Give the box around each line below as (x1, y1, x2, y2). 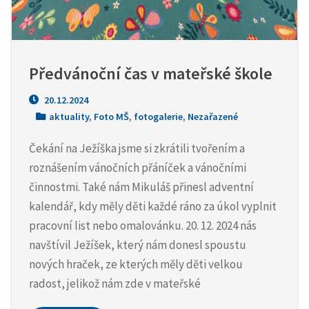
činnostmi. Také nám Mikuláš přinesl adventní (29, 179, 254, 195)
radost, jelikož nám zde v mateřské (29, 275, 201, 291)
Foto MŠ (94, 110, 129, 123)
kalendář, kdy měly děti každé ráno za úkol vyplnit (29, 198, 277, 214)
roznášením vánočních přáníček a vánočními (29, 159, 246, 175)
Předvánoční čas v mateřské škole (29, 62, 272, 84)
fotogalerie (134, 110, 183, 123)
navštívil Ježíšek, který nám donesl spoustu (29, 237, 246, 252)
